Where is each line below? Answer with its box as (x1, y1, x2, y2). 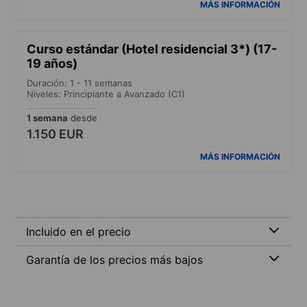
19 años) (27, 56, 77, 71)
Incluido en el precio (26, 224, 131, 238)
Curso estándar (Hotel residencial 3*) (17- (27, 41, 277, 56)
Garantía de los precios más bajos (26, 252, 203, 267)
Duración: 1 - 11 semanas (27, 77, 132, 88)
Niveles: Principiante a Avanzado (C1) (27, 88, 185, 99)
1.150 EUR (27, 126, 84, 141)
